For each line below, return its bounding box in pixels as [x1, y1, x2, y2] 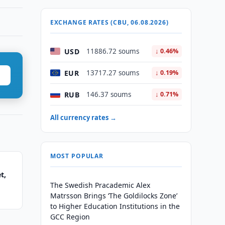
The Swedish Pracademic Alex [50, 180, 150, 190]
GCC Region [50, 212, 90, 221]
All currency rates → [50, 113, 117, 122]
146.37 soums [86, 90, 131, 99]
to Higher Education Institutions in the [50, 201, 180, 211]
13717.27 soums [86, 68, 139, 77]
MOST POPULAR [50, 152, 103, 160]
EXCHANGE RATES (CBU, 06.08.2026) [50, 18, 169, 27]
